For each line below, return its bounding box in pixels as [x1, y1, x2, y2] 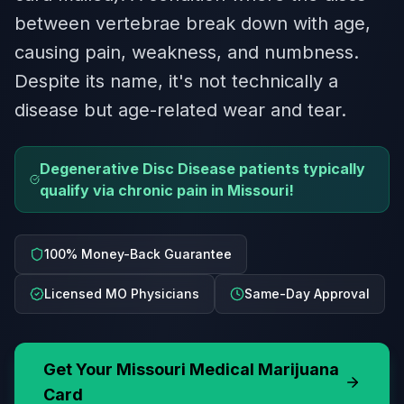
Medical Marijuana [186, 360, 339, 379]
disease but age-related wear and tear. [14, 99, 346, 121]
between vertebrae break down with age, [14, 13, 371, 34]
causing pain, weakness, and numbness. [14, 41, 359, 63]
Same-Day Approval [244, 286, 370, 301]
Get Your [43, 360, 116, 379]
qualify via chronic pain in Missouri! [40, 181, 295, 199]
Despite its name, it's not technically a [14, 70, 338, 92]
